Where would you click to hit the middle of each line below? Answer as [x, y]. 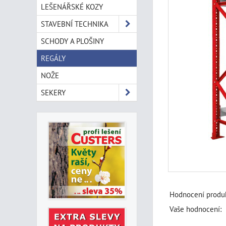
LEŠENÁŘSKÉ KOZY [72, 7]
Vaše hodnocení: [195, 209]
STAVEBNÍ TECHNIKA [75, 24]
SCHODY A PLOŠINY [72, 41]
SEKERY [53, 92]
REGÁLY [53, 58]
